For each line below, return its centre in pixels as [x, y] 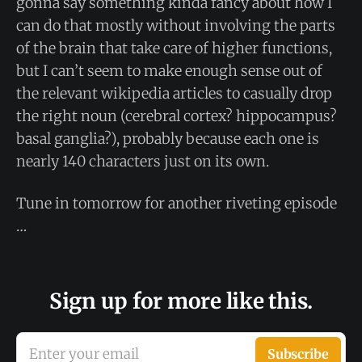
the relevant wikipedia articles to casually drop [174, 93]
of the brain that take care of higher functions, [174, 48]
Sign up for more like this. [181, 301]
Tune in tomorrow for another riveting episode [177, 203]
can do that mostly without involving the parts [176, 25]
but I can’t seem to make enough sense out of [169, 71]
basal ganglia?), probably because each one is [168, 139]
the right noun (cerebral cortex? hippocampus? [177, 116]
